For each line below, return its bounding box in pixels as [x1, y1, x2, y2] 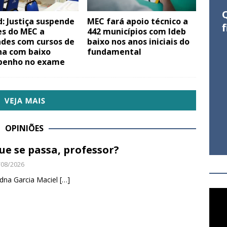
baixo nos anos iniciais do [87, 36, 190, 48]
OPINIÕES [5, 123, 44, 134]
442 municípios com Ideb [87, 26, 186, 37]
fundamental [87, 46, 142, 58]
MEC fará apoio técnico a [87, 16, 188, 27]
